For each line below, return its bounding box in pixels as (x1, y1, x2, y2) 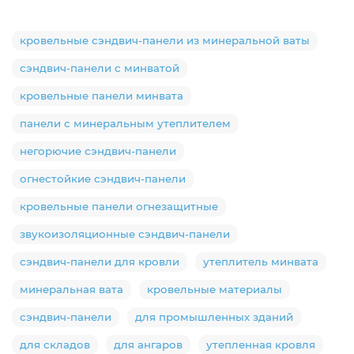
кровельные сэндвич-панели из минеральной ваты (20, 33, 310, 47)
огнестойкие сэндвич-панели (20, 171, 186, 185)
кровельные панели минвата (20, 88, 183, 102)
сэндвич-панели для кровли (20, 254, 179, 268)
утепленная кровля (206, 337, 315, 351)
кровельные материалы (147, 282, 282, 296)
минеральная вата (20, 282, 123, 296)
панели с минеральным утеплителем (20, 116, 231, 130)
